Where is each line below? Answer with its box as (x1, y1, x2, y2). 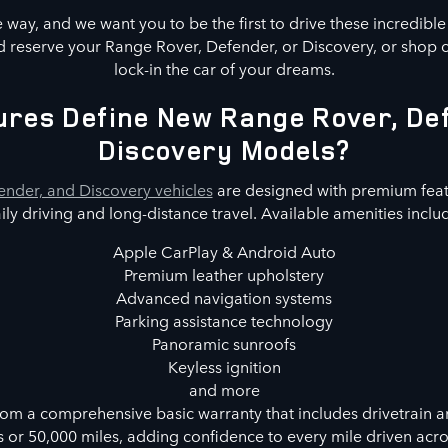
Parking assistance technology (115, 308, 333, 331)
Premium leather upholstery (124, 262, 324, 285)
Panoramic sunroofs (152, 331, 296, 354)
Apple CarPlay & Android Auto (112, 239, 336, 262)
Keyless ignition (167, 354, 281, 377)
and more (188, 377, 260, 400)
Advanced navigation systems (116, 285, 332, 308)
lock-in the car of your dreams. (113, 57, 335, 80)
